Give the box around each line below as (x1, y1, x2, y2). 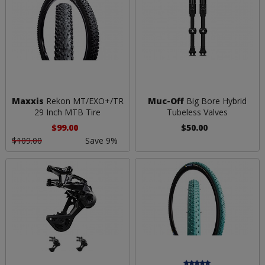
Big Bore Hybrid (183, 95, 247, 107)
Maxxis (11, 95, 44, 107)
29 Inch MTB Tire (34, 106, 101, 118)
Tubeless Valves (166, 106, 228, 118)
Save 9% (85, 135, 118, 147)
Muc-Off (147, 95, 184, 107)
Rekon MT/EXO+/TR (43, 95, 124, 107)
